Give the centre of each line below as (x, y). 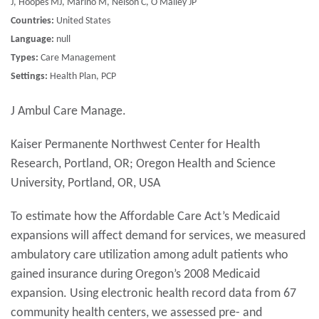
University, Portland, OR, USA (85, 183)
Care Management (77, 58)
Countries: (32, 21)
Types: (25, 58)
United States (82, 21)
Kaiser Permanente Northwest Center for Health (135, 145)
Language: (32, 40)
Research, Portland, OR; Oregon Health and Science (143, 164)
